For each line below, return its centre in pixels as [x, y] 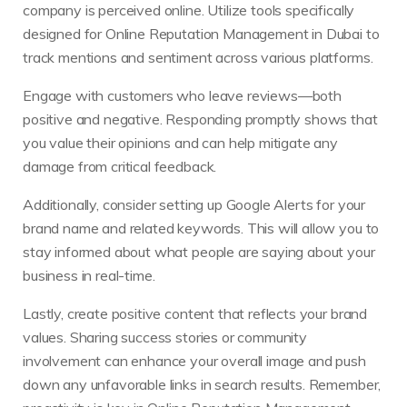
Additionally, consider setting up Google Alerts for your [194, 204]
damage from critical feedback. [120, 166]
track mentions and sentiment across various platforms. [198, 57]
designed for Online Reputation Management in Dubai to [201, 33]
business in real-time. [89, 275]
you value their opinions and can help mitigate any [180, 142]
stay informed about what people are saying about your [199, 251]
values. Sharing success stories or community [165, 337]
